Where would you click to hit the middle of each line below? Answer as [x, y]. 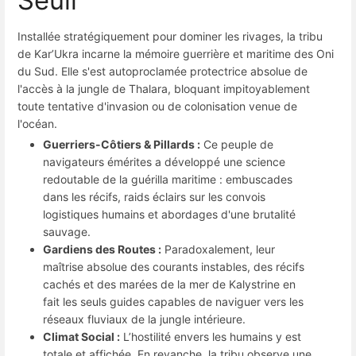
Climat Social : [81, 336]
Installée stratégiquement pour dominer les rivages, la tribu [170, 36]
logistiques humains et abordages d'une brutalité [169, 214]
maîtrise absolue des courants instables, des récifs [174, 266]
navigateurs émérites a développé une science [164, 161]
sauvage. [67, 231]
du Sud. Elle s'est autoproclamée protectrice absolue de [163, 71]
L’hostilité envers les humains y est [211, 336]
